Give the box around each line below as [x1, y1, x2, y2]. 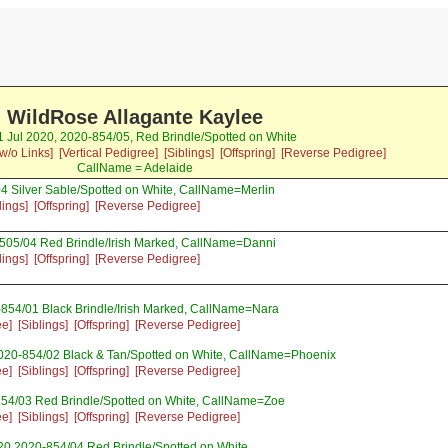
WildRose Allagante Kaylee [6, 106, 263, 129]
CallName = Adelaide [76, 161, 193, 176]
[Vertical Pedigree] [58, 146, 158, 161]
